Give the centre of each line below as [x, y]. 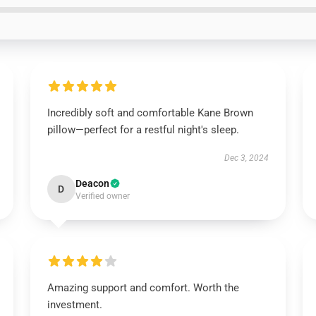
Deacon [92, 183]
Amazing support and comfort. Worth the [143, 288]
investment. [74, 305]
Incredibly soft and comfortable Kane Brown [150, 113]
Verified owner [102, 196]
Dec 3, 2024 [247, 158]
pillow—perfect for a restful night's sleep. [143, 130]
